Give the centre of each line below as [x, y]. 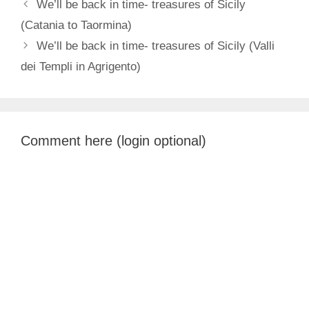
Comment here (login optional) [113, 140]
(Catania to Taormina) [76, 25]
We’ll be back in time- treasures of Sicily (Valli [156, 46]
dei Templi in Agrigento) [81, 66]
